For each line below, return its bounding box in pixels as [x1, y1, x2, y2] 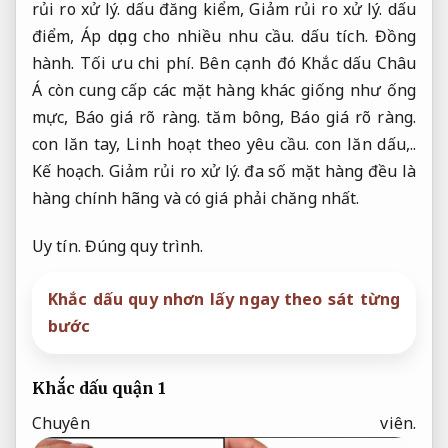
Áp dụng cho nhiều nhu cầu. [81, 25, 295, 48]
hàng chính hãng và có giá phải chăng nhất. [32, 187, 360, 210]
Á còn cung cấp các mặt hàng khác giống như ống [32, 79, 416, 102]
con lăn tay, [32, 133, 127, 156]
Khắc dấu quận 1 [32, 377, 166, 398]
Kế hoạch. [32, 160, 105, 183]
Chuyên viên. [32, 411, 416, 434]
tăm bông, [200, 106, 291, 129]
